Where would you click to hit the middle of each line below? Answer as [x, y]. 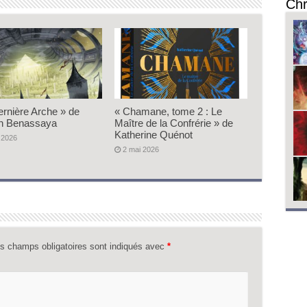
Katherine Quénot [154, 135]
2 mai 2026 [141, 150]
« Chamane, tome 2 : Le [169, 112]
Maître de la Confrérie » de [174, 123]
